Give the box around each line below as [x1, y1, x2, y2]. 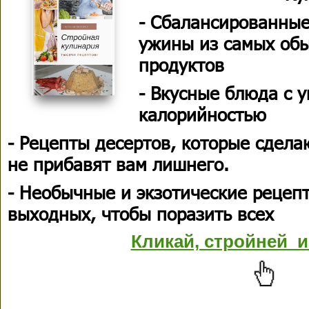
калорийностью [139, 103, 266, 126]
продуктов [139, 53, 224, 76]
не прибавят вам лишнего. [8, 152, 229, 175]
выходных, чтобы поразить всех [8, 202, 274, 225]
